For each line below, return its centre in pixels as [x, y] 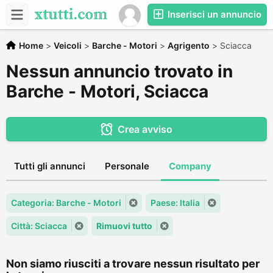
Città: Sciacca [39, 226]
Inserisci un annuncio [213, 14]
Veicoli [68, 45]
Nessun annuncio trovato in [119, 71]
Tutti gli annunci [50, 166]
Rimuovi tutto [124, 226]
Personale [127, 166]
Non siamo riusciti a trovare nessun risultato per [133, 264]
